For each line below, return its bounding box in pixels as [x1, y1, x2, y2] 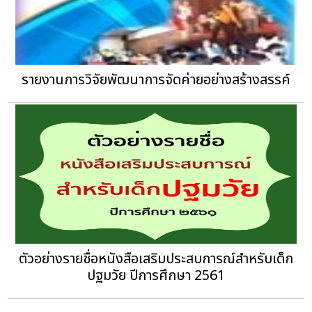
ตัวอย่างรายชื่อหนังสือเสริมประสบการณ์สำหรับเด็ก [18, 249, 293, 270]
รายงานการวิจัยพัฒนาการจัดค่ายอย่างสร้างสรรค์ [21, 70, 290, 91]
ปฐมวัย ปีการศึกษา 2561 [86, 265, 225, 287]
